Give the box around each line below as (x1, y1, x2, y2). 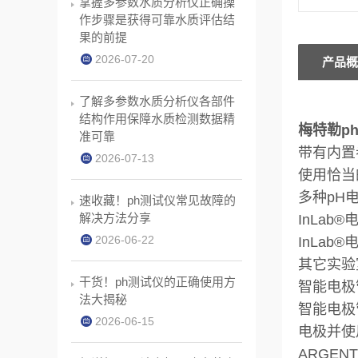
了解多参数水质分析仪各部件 (79, 94, 235, 108)
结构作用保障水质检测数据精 (79, 112, 235, 125)
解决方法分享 (79, 211, 151, 225)
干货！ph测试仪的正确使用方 (79, 275, 236, 288)
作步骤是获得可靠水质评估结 (79, 13, 235, 26)
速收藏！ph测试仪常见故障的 (79, 193, 236, 207)
